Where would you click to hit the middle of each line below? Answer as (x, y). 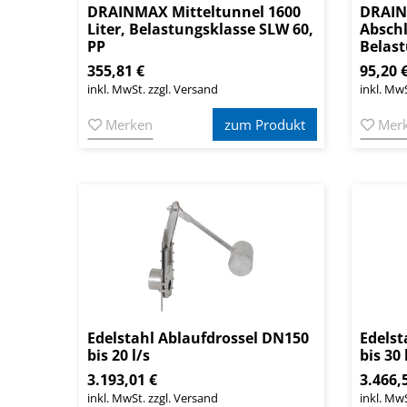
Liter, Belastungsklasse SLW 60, (200, 30)
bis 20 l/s (119, 356)
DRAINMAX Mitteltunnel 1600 (194, 12)
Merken (127, 125)
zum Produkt (265, 125)
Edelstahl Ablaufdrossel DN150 (198, 338)
